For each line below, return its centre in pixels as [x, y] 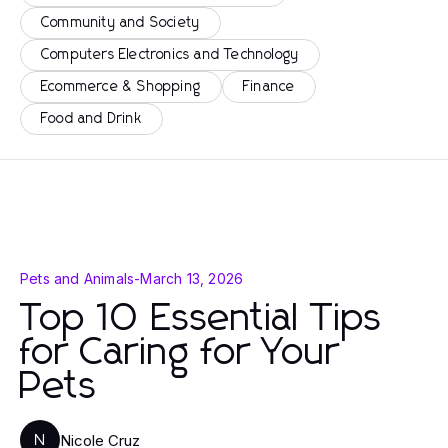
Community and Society [121, 23]
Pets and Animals [77, 278]
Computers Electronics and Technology [170, 55]
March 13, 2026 [192, 278]
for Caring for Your [180, 353]
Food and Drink [91, 119]
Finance [269, 87]
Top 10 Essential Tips [201, 319]
